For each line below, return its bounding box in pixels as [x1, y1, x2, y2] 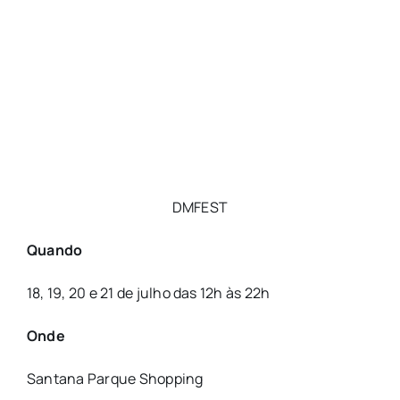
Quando [26, 239, 83, 260]
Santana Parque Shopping [26, 368, 204, 388]
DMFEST [171, 196, 229, 217]
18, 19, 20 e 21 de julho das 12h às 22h [26, 282, 271, 303]
